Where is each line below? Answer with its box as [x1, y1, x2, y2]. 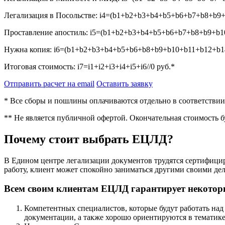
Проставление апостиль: [4, 28, 90, 37]
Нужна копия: [4, 45, 54, 54]
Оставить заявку [96, 79, 153, 88]
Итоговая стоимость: [4, 62, 77, 71]
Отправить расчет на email [4, 79, 94, 88]
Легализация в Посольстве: [4, 11, 99, 20]
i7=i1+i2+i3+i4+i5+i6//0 [77, 62, 155, 71]
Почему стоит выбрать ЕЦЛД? [4, 132, 173, 146]
